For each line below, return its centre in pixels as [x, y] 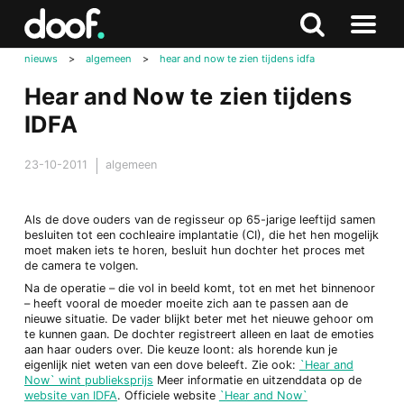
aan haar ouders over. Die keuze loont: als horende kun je [180, 350]
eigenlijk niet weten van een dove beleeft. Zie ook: [161, 365]
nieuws [41, 58]
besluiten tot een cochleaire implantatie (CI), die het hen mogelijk [201, 234]
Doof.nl [43, 28]
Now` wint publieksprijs [88, 381]
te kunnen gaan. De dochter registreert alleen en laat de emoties [199, 335]
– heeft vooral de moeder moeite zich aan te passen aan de [186, 304]
